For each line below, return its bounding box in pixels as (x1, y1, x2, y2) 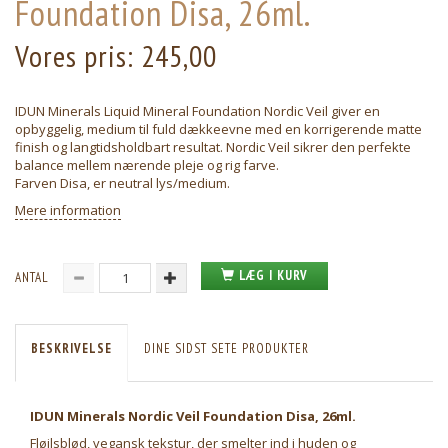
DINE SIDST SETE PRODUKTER (144, 340, 309, 358)
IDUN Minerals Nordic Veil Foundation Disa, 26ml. (30, 407, 356, 426)
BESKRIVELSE (31, 340, 112, 358)
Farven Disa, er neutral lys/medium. (15, 174, 230, 193)
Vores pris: (15, 37, 141, 76)
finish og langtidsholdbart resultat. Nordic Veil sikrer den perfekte (15, 138, 411, 157)
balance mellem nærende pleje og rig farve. (15, 156, 279, 175)
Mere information (15, 201, 121, 220)
